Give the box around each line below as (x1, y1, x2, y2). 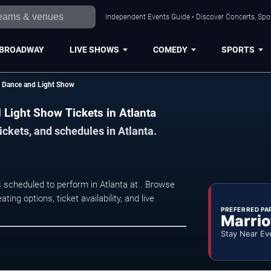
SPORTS (221, 44, 255, 54)
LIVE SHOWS (69, 44, 119, 54)
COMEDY (152, 44, 188, 54)
